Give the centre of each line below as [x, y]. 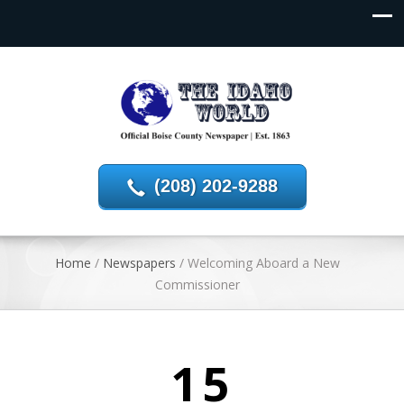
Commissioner [197, 285]
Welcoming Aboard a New [264, 263]
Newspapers [139, 263]
